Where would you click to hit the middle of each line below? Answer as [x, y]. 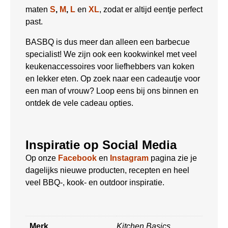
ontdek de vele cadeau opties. [79, 103]
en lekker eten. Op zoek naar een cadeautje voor [113, 78]
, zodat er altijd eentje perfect [151, 9]
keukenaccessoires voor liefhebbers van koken [110, 66]
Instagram [129, 158]
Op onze [42, 158]
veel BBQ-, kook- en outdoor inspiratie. [95, 182]
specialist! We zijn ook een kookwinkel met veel [111, 54]
